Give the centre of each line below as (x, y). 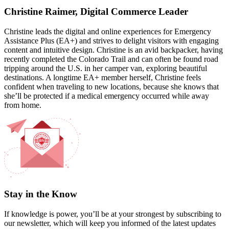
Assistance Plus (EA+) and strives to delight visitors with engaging (111, 40)
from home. (23, 105)
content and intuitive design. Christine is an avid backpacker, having (113, 50)
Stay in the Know (41, 194)
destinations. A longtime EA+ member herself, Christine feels (102, 77)
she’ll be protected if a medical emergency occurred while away (107, 96)
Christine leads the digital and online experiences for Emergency (108, 31)
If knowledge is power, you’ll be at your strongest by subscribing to (113, 214)
